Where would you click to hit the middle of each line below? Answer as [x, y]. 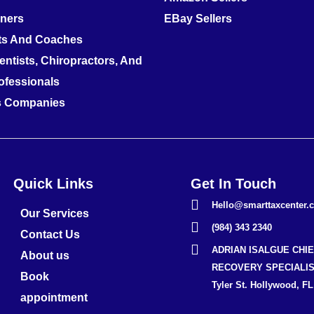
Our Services [55, 214]
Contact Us [50, 235]
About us [45, 256]
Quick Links [54, 184]
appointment [54, 298]
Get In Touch [233, 184]
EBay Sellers [198, 18]
